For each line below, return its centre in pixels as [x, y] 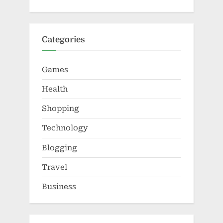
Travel [55, 167]
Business [59, 186]
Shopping [60, 109]
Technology [65, 128]
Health [55, 89]
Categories [63, 39]
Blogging [59, 148]
